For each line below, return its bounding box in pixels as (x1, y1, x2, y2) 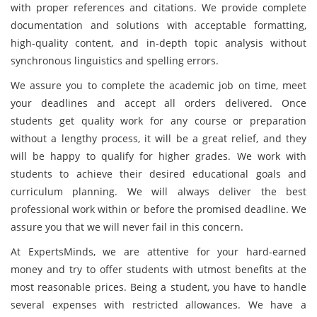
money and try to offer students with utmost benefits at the (11, 263, 306, 276)
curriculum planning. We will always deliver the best (11, 185, 306, 198)
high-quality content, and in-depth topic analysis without (11, 36, 306, 50)
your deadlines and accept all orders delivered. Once (11, 96, 306, 110)
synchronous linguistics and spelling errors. (11, 54, 219, 67)
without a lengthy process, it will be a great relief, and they (11, 132, 306, 145)
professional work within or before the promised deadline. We (11, 202, 306, 216)
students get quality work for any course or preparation (11, 114, 306, 127)
